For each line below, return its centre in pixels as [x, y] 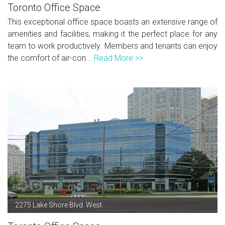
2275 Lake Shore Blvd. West [59, 205]
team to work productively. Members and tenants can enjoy [113, 46]
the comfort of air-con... [51, 58]
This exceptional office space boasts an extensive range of [113, 22]
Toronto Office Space [54, 7]
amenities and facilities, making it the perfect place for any [113, 34]
